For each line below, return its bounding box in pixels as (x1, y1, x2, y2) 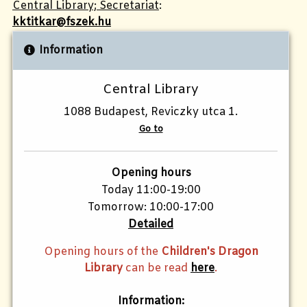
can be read (123, 260, 191, 275)
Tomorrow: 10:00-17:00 (88, 199, 214, 214)
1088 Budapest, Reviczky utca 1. (64, 104, 238, 119)
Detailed (128, 217, 173, 232)
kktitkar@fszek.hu (12, 14, 111, 29)
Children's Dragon (160, 244, 258, 259)
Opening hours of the (43, 244, 161, 259)
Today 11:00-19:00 (101, 182, 201, 197)
